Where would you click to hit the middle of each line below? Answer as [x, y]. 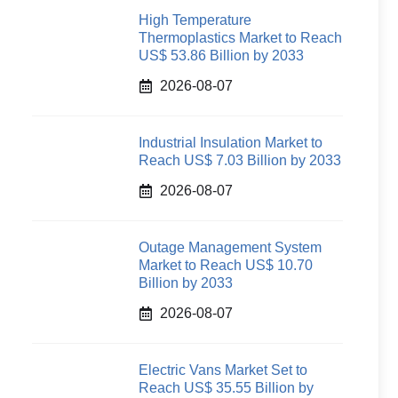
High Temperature [195, 20]
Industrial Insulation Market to [231, 143]
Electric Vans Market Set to [223, 370]
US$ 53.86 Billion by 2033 [221, 56]
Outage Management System [230, 247]
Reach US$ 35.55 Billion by [226, 388]
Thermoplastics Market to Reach [240, 38]
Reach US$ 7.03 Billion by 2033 [240, 160]
